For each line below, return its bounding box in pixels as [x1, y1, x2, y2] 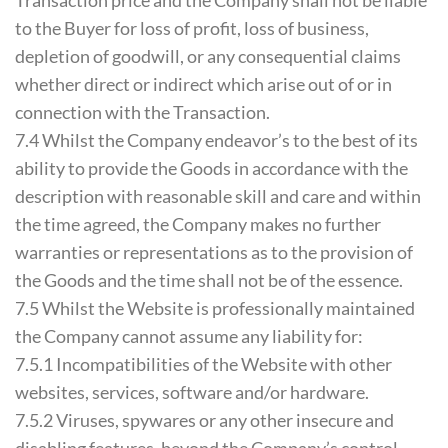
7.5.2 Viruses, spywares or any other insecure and [15, 409, 394, 432]
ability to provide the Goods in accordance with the [15, 157, 408, 180]
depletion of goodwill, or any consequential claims [15, 45, 401, 68]
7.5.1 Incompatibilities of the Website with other [15, 353, 392, 376]
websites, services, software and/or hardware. [15, 381, 369, 404]
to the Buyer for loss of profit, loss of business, [15, 17, 369, 40]
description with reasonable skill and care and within [15, 185, 421, 208]
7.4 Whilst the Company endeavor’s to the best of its [15, 129, 418, 152]
